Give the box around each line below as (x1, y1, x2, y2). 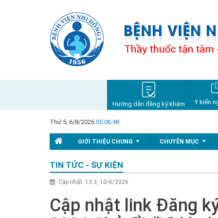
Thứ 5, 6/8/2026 (50, 118, 96, 126)
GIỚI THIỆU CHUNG (78, 138, 133, 145)
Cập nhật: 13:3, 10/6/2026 (57, 179, 128, 185)
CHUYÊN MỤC (160, 138, 199, 145)
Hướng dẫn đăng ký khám (112, 100, 185, 108)
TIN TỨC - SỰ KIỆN (50, 160, 123, 170)
